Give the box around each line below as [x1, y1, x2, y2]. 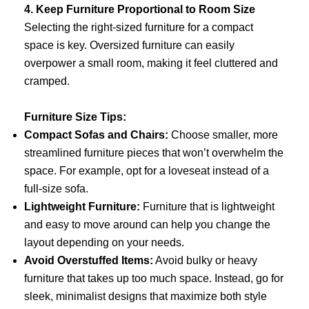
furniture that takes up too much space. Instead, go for [24, 272, 283, 284]
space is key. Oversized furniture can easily [24, 39, 235, 51]
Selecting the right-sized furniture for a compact [24, 21, 253, 33]
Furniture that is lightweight [140, 200, 275, 212]
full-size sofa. [24, 182, 88, 195]
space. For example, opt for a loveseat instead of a [24, 164, 269, 177]
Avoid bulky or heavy [153, 254, 257, 266]
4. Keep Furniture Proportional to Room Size [24, 3, 255, 15]
